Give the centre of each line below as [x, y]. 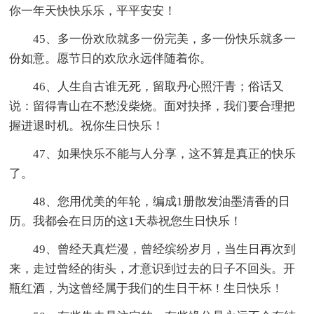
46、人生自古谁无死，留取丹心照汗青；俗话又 [159, 87]
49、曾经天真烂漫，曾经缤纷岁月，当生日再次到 [165, 250]
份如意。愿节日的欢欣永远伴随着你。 [111, 59]
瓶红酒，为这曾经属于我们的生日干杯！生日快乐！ [146, 289]
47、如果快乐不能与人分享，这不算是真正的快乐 [165, 154]
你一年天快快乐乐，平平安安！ [93, 11]
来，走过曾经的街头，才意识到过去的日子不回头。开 [152, 269]
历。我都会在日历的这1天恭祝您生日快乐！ [126, 221]
